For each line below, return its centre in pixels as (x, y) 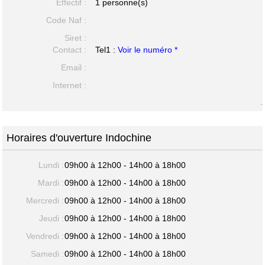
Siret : (75, 38)
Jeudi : (52, 218)
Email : (73, 67)
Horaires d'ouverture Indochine (79, 138)
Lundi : (51, 165)
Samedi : (48, 253)
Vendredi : (45, 236)
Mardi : (51, 182)
